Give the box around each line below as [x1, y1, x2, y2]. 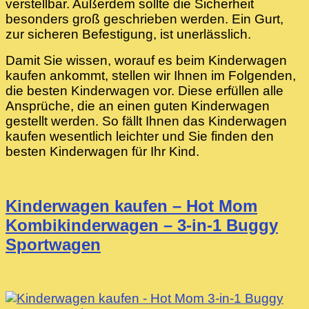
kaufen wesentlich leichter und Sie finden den [6, 128, 274, 143]
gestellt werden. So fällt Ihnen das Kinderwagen [6, 113, 287, 128]
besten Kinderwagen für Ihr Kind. [6, 143, 199, 159]
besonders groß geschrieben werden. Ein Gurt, [6, 11, 283, 26]
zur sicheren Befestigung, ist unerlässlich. [6, 26, 251, 41]
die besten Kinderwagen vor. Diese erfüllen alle [6, 83, 283, 98]
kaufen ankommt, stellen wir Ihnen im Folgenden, [6, 68, 296, 83]
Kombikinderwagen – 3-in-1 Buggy [6, 215, 278, 235]
